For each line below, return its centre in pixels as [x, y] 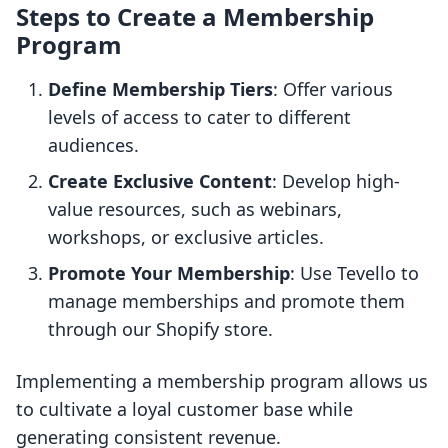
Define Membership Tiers [160, 89]
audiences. [93, 145]
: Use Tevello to [354, 273]
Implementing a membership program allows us [222, 381]
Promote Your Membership [169, 273]
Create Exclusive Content [160, 181]
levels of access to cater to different [199, 117]
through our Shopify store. [160, 329]
